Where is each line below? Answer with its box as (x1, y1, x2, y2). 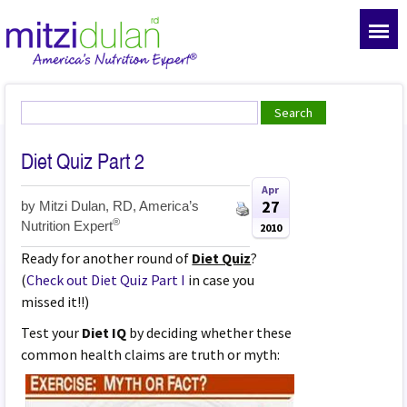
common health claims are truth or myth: (21, 344, 281, 363)
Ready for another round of (21, 248, 193, 267)
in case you (185, 270, 255, 289)
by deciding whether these (126, 323, 293, 342)
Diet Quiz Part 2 (21, 147, 145, 174)
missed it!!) (21, 292, 90, 311)
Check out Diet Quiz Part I (26, 270, 186, 289)
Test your (21, 323, 83, 342)
